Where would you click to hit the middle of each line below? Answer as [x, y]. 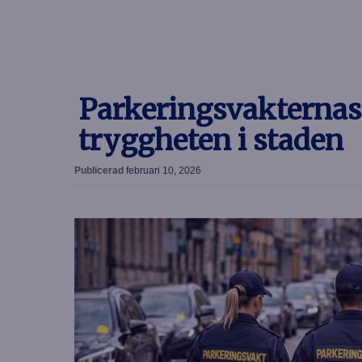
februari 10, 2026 [164, 171]
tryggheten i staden [211, 141]
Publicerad [100, 171]
